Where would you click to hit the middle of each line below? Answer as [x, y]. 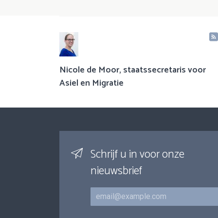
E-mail [101, 192]
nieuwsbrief [116, 171]
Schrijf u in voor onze [137, 154]
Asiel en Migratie [91, 83]
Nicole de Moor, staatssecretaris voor [133, 70]
